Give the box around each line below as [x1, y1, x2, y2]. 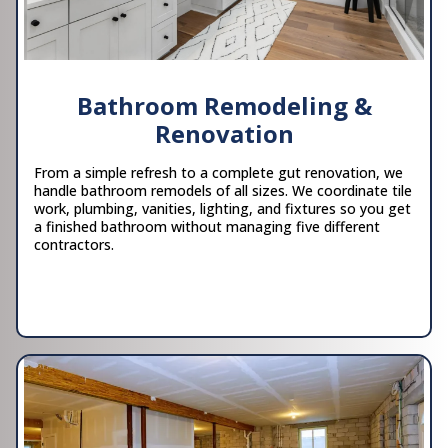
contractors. [34, 234, 114, 254]
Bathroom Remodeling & [76, 88, 372, 122]
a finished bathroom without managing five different [34, 216, 380, 236]
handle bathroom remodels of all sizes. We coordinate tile [34, 180, 412, 200]
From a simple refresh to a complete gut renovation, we [34, 162, 403, 182]
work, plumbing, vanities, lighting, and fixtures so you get [34, 198, 411, 218]
